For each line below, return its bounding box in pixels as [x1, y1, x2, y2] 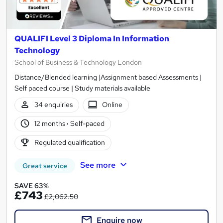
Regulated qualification [34, 138, 105, 147]
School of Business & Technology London [14, 57, 142, 67]
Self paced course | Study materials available [14, 83, 150, 93]
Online [102, 100, 123, 110]
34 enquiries [34, 100, 73, 110]
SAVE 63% [14, 181, 49, 190]
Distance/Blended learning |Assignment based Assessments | [14, 72, 202, 82]
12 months [34, 119, 67, 128]
